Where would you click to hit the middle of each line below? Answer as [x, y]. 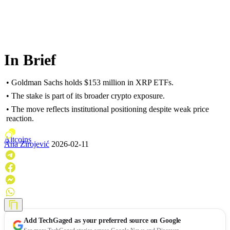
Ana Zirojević [27, 144]
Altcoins [18, 139]
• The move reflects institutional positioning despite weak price [108, 109]
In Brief [30, 60]
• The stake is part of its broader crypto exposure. [85, 95]
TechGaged [56, 220]
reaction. [20, 118]
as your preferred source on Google [127, 220]
